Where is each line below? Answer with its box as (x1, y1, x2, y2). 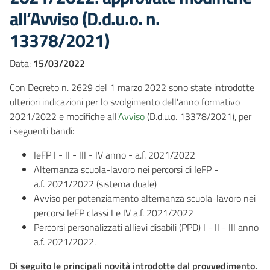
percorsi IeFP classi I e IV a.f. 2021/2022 (34, 206, 193, 220)
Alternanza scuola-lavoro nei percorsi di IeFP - (34, 162, 218, 177)
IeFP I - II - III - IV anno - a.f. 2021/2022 (34, 148, 195, 162)
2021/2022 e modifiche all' (10, 109, 118, 124)
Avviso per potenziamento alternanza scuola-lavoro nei (34, 191, 256, 206)
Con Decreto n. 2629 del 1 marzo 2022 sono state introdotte (10, 80, 254, 95)
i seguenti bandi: (10, 124, 74, 138)
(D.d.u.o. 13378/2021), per (145, 109, 251, 124)
